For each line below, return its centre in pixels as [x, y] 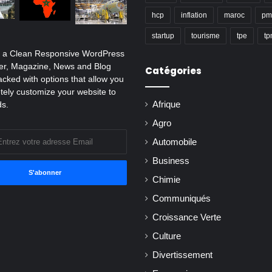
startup [163, 36]
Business [171, 161]
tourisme [206, 36]
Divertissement [182, 255]
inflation [194, 15]
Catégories [173, 71]
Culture [167, 236]
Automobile [175, 142]
